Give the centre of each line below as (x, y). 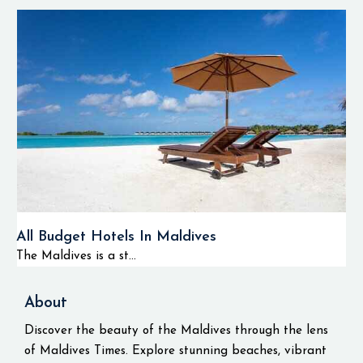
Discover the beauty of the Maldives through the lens (176, 331)
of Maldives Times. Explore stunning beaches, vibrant (175, 351)
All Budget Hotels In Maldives (116, 237)
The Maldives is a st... (76, 256)
